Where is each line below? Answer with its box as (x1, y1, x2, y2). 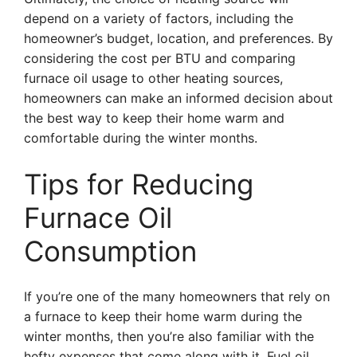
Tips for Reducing (24, 167, 253, 201)
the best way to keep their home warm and (24, 110, 284, 126)
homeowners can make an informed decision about (24, 90, 333, 106)
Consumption (24, 234, 197, 268)
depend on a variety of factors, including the (24, 10, 293, 26)
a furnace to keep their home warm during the (24, 308, 302, 324)
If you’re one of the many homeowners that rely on (24, 288, 330, 304)
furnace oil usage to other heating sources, (24, 70, 283, 86)
